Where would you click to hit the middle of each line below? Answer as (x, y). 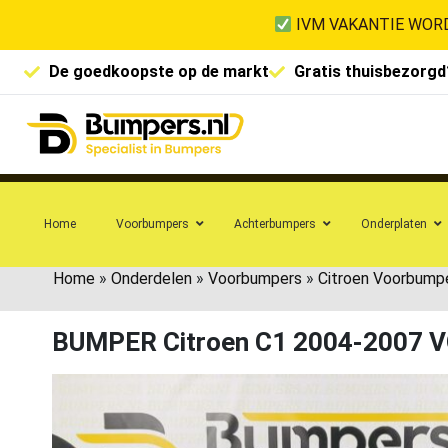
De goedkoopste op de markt (159, 71)
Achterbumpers (275, 223)
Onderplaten (394, 223)
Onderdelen (151, 278)
